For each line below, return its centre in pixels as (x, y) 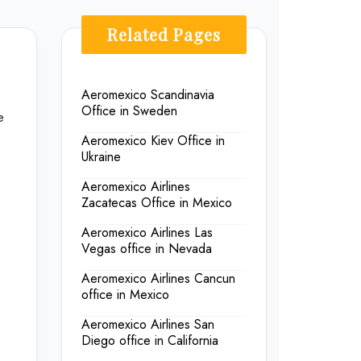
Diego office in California (150, 340)
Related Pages (164, 34)
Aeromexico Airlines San (148, 324)
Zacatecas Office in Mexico (157, 203)
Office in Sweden (129, 111)
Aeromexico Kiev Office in (153, 141)
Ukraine (101, 157)
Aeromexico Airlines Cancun (158, 278)
